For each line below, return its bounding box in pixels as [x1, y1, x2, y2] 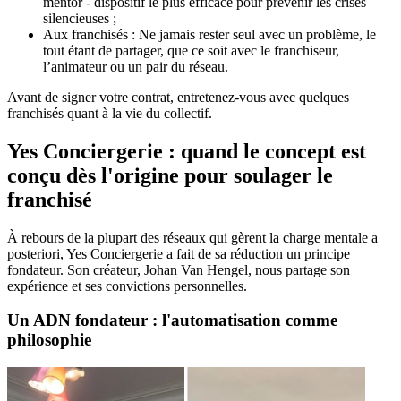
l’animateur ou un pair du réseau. [43, 58, 228, 74]
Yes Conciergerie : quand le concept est [7, 139, 366, 163]
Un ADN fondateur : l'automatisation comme [7, 311, 337, 330]
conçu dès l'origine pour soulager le [7, 163, 333, 187]
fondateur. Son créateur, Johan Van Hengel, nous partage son [7, 261, 350, 277]
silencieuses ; [43, 10, 116, 26]
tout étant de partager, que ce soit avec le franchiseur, [43, 42, 339, 58]
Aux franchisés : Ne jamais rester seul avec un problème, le [43, 26, 376, 42]
